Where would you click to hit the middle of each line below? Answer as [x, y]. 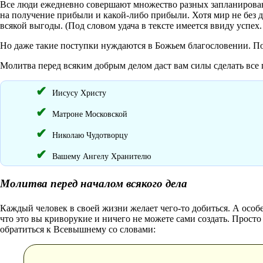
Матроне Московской [90, 114]
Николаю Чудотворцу [90, 135]
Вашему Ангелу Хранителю [102, 156]
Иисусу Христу [79, 93]
